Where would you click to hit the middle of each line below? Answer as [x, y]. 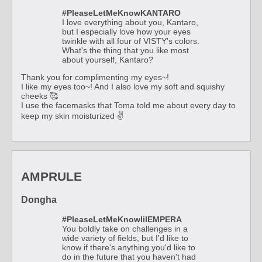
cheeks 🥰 [39, 96]
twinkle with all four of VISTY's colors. [131, 41]
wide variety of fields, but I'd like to [125, 238]
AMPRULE [51, 177]
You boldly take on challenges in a [125, 228]
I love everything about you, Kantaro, [130, 22]
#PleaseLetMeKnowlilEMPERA [122, 219]
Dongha [39, 199]
